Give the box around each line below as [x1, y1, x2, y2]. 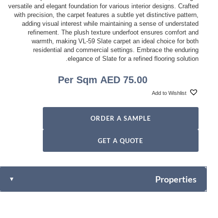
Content [178, 204, 197, 211]
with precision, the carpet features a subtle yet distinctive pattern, [14, 11, 199, 19]
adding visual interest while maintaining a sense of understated [21, 20, 199, 28]
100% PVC [121, 204, 135, 211]
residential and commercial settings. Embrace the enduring [33, 46, 199, 54]
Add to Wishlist [151, 90, 186, 96]
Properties [155, 174, 197, 185]
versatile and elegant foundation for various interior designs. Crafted [8, 2, 199, 10]
